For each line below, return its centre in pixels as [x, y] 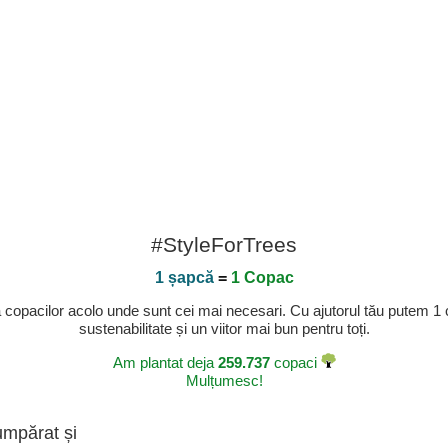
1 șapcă [184, 277]
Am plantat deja [165, 362]
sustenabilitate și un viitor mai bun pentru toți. [224, 328]
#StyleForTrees [224, 244]
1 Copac [262, 277]
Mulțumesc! [224, 380]
